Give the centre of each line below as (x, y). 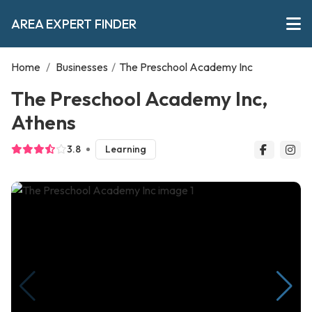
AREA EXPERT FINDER (74, 24)
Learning (125, 149)
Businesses (82, 67)
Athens (44, 122)
